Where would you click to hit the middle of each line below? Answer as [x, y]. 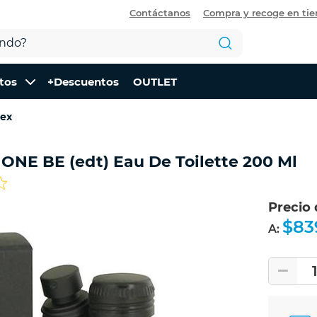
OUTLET [155, 81]
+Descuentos [83, 81]
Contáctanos [160, 12]
